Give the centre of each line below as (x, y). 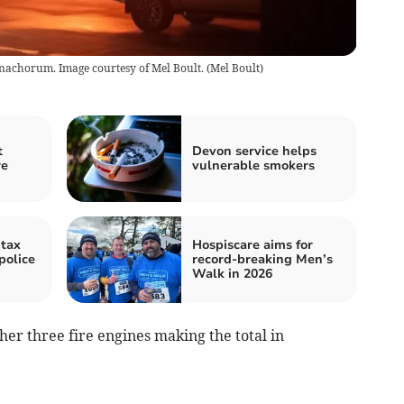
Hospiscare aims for (252, 245)
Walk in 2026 (232, 274)
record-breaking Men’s (262, 260)
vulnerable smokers (253, 166)
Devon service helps (254, 151)
